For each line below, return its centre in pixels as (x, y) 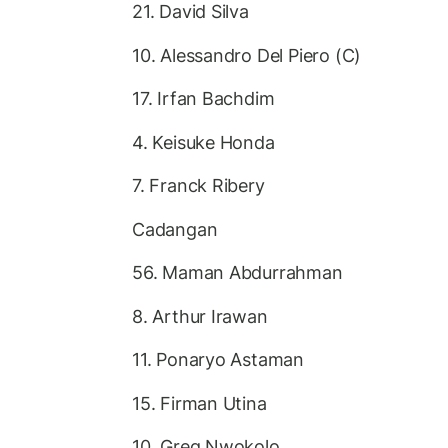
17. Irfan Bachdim (203, 99)
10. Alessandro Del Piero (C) (247, 55)
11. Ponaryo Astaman (218, 360)
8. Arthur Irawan (200, 316)
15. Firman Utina (199, 403)
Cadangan (175, 229)
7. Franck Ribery (198, 186)
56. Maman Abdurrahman (237, 273)
